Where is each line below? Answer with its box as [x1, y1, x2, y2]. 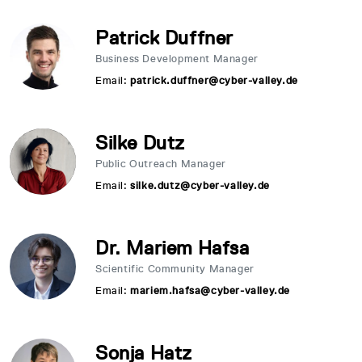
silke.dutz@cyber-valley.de [130, 179, 270, 192]
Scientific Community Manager [95, 263, 255, 275]
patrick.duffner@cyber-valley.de [130, 74, 298, 86]
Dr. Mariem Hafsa [95, 237, 250, 259]
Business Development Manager [95, 53, 259, 65]
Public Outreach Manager [95, 158, 226, 170]
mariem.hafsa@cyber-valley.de [130, 284, 291, 297]
